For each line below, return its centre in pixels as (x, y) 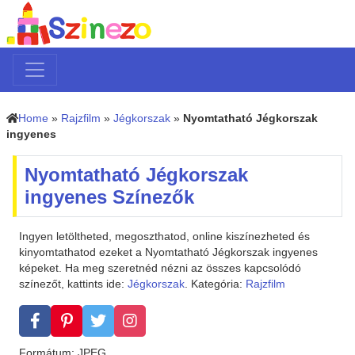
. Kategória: (215, 284)
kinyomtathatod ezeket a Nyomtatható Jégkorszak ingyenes (168, 252)
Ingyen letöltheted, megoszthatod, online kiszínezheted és (164, 237)
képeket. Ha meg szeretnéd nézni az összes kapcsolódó (160, 268)
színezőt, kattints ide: (73, 284)
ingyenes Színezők (109, 197)
